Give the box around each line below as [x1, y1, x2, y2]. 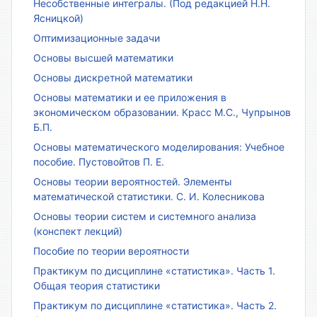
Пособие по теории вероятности [33, 244, 189, 257]
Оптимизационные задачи [33, 31, 160, 44]
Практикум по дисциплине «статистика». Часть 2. [33, 299, 277, 311]
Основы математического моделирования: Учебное [33, 140, 284, 153]
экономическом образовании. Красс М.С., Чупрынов [33, 105, 291, 118]
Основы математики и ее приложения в [33, 91, 226, 103]
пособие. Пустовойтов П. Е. [33, 155, 164, 168]
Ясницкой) [33, 11, 83, 24]
